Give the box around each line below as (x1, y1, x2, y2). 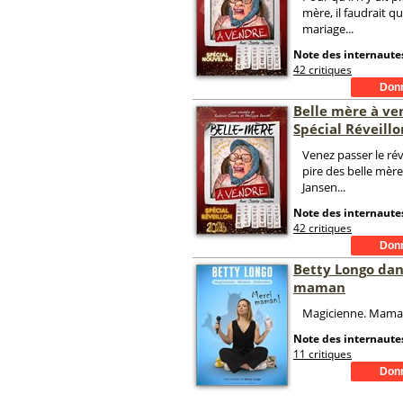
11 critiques (293, 346, 352, 362)
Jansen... (302, 179, 345, 195)
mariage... (302, 21, 354, 37)
